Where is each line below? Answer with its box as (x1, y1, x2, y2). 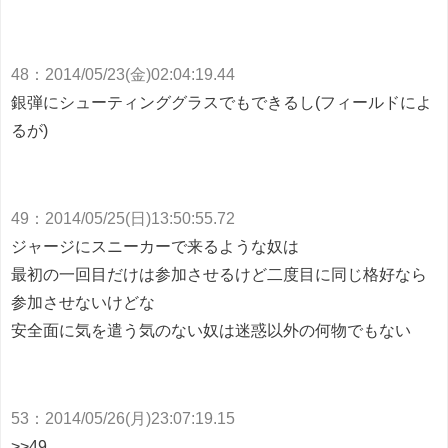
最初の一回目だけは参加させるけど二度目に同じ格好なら (11, 266, 427, 283)
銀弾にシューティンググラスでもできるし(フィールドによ (11, 94, 432, 111)
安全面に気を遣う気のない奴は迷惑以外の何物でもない (11, 322, 411, 339)
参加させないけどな (11, 294, 155, 311)
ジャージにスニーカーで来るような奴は (11, 238, 299, 255)
